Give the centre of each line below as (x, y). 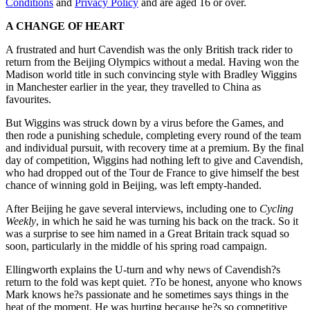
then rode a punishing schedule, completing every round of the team (153, 135)
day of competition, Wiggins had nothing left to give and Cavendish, (154, 160)
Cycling (276, 208)
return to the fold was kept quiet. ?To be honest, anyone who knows (154, 282)
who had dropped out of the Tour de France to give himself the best (152, 172)
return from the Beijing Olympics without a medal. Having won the (152, 62)
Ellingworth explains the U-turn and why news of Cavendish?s (143, 269)
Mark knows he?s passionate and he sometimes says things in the (147, 294)
